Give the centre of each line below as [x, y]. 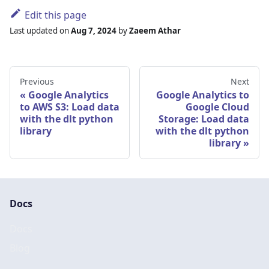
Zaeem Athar [155, 30]
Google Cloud [217, 107]
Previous [37, 81]
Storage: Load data [204, 119]
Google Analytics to [203, 95]
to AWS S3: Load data [70, 107]
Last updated [34, 30]
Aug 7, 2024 [94, 30]
